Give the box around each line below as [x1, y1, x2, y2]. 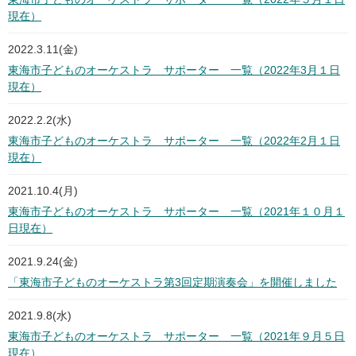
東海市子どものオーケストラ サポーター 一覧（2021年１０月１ [8, 205, 345, 219]
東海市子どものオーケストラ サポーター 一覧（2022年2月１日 [8, 134, 340, 148]
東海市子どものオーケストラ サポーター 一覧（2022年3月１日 [8, 64, 340, 77]
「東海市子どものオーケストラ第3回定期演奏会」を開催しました [8, 276, 337, 289]
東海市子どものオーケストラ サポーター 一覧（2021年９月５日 [8, 330, 345, 343]
